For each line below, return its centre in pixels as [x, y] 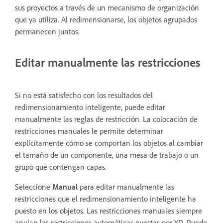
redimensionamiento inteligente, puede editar [90, 107]
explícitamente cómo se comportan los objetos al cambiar [109, 143]
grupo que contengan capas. [61, 167]
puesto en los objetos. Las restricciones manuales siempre [109, 210]
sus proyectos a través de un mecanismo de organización [107, 7]
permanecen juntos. [47, 31]
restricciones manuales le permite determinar [89, 131]
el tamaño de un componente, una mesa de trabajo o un [107, 155]
